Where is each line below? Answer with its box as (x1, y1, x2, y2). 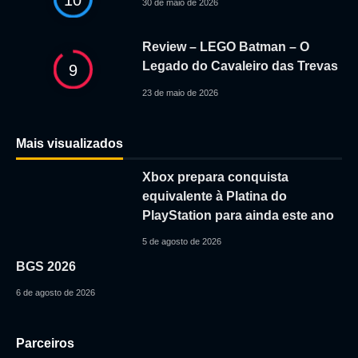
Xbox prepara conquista (141, 170, 288, 185)
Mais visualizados (16, 136, 123, 150)
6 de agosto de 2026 (16, 288, 95, 298)
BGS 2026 (16, 260, 76, 274)
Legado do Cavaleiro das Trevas (141, 59, 338, 74)
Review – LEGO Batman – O (141, 40, 309, 54)
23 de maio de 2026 (141, 87, 218, 97)
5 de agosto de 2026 (141, 237, 221, 247)
